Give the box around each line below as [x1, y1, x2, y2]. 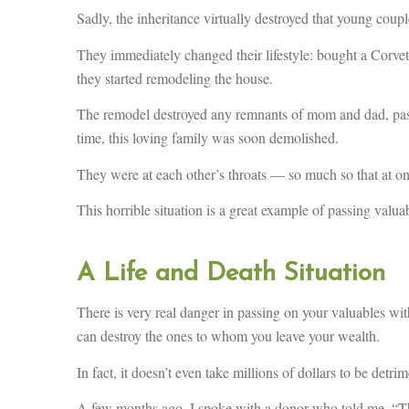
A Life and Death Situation [76, 261, 385, 288]
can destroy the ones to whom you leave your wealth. [76, 326, 380, 346]
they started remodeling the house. [76, 68, 273, 88]
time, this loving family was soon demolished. [76, 128, 339, 148]
